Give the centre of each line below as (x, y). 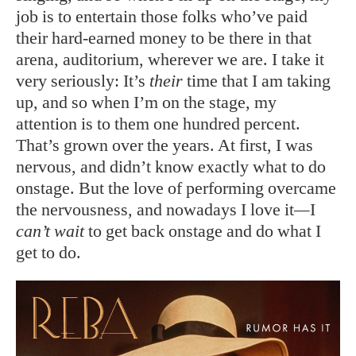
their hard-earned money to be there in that (164, 38)
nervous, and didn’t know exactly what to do (171, 166)
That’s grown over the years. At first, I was (164, 145)
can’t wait (52, 231)
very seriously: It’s (83, 81)
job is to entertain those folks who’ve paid (162, 16)
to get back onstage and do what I (205, 231)
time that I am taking (257, 81)
